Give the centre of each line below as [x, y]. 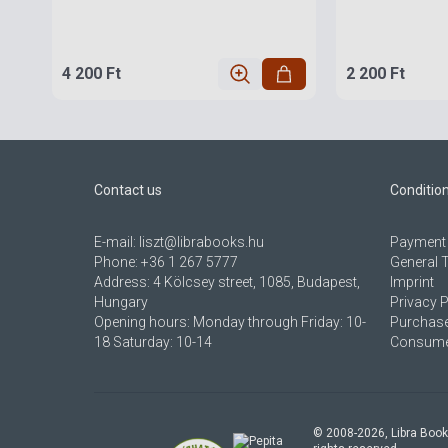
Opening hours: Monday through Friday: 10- [230, 322]
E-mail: [116, 242]
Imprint [411, 282]
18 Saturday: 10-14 [153, 342]
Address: [123, 282]
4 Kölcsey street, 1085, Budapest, [256, 282]
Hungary [121, 302]
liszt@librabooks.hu [201, 242]
